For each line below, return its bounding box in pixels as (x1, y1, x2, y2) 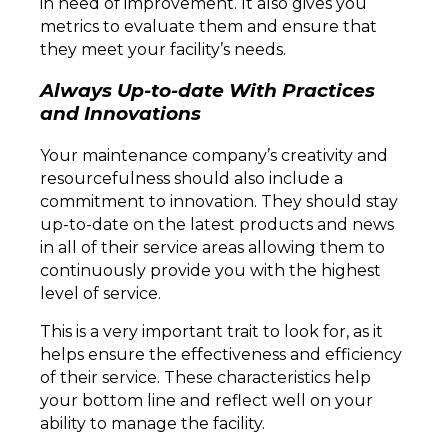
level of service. (40, 284, 165, 304)
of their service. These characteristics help (40, 368, 371, 388)
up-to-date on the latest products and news (40, 215, 394, 235)
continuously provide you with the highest (40, 261, 381, 281)
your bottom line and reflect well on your (40, 391, 373, 411)
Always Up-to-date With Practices (40, 79, 375, 103)
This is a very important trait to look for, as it (40, 322, 383, 342)
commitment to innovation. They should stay (40, 192, 398, 212)
